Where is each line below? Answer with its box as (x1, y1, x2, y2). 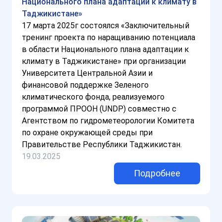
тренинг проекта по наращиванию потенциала (22, 33, 195, 43)
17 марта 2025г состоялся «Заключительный (22, 21, 189, 31)
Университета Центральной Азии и (22, 68, 153, 78)
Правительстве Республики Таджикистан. (22, 140, 182, 150)
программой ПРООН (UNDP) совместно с (22, 104, 176, 114)
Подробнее (134, 168, 180, 179)
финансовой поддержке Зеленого (22, 80, 149, 90)
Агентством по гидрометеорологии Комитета (22, 116, 194, 126)
